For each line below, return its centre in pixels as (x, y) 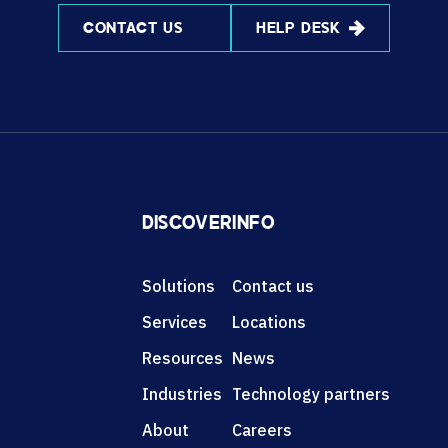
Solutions (178, 285)
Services (174, 321)
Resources (182, 357)
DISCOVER (187, 224)
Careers (262, 429)
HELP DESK (298, 30)
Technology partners (311, 393)
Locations (269, 321)
